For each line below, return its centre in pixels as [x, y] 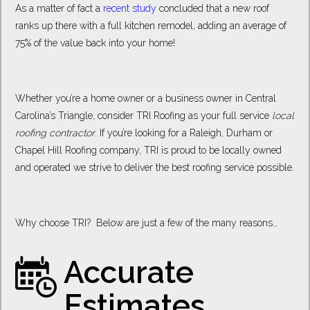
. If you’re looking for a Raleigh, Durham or [184, 133]
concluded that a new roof [213, 8]
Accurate [129, 272]
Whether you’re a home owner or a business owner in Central [146, 98]
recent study [130, 8]
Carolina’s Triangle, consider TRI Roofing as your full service [144, 115]
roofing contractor [55, 133]
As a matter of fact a [59, 8]
